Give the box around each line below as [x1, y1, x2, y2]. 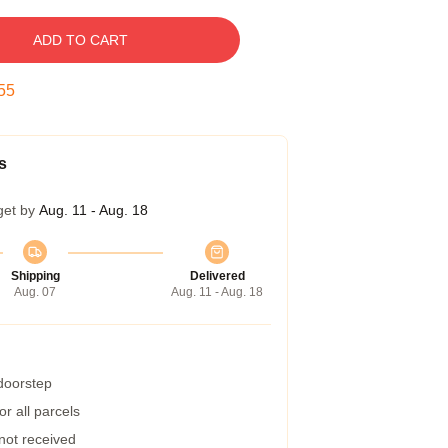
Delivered [189, 269, 245, 283]
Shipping [10, 269, 60, 283]
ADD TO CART [32, 32, 128, 48]
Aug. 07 [14, 285, 56, 299]
